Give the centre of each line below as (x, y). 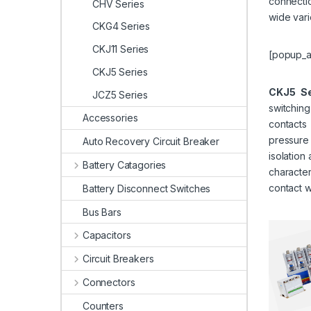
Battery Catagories (124, 165)
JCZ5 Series (120, 94)
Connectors (109, 282)
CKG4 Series (121, 26)
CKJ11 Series (121, 49)
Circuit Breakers (118, 259)
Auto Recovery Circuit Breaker (151, 142)
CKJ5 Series (120, 72)
